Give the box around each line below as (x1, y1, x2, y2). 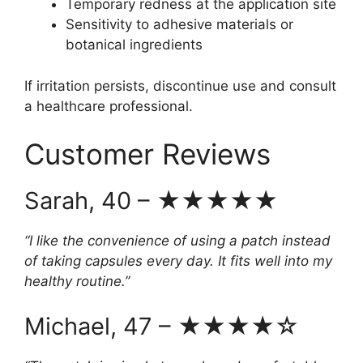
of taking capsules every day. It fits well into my (24, 253, 332, 270)
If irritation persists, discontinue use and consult (24, 77, 336, 94)
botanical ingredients (66, 36, 203, 53)
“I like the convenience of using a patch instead (24, 233, 331, 250)
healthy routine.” (24, 273, 130, 290)
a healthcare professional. (24, 97, 193, 114)
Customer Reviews (24, 137, 271, 172)
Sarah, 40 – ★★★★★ (24, 186, 278, 216)
